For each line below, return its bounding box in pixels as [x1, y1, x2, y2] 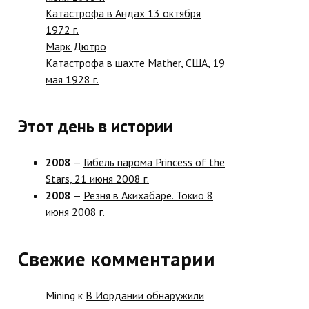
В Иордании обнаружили [86, 288, 204, 302]
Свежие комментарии [18, 246, 215, 272]
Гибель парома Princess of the [83, 155, 225, 170]
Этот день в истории [18, 115, 172, 138]
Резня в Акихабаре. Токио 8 [83, 188, 213, 203]
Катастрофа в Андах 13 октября [46, 6, 201, 21]
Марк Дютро [46, 39, 106, 54]
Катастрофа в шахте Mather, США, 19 [46, 56, 225, 70]
